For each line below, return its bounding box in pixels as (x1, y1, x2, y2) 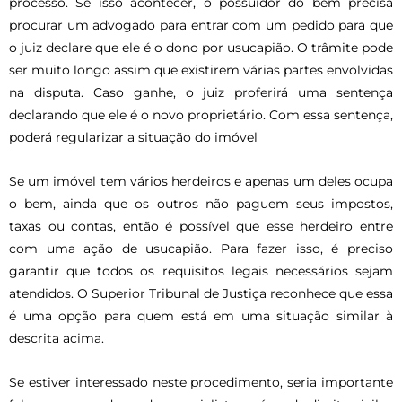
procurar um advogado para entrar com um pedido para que (9, 17, 393, 32)
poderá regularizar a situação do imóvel (9, 129, 258, 144)
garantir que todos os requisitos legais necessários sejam (9, 263, 393, 278)
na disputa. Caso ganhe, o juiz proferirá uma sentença (9, 84, 393, 100)
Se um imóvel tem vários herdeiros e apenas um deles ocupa (9, 173, 393, 188)
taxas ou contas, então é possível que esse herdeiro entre (9, 218, 393, 233)
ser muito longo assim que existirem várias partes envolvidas (9, 62, 393, 77)
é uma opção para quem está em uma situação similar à (9, 308, 393, 323)
